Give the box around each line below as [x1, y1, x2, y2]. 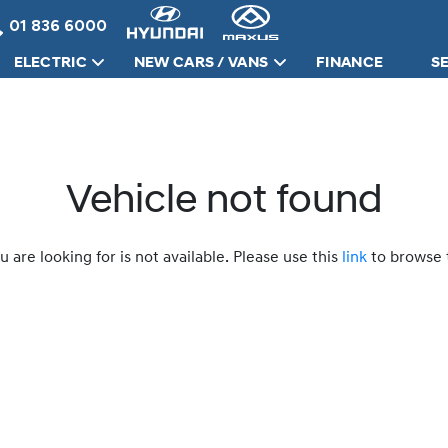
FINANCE [316, 55, 384, 71]
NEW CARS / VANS [133, 55, 269, 71]
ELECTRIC [13, 55, 87, 71]
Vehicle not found [65, 182, 383, 222]
